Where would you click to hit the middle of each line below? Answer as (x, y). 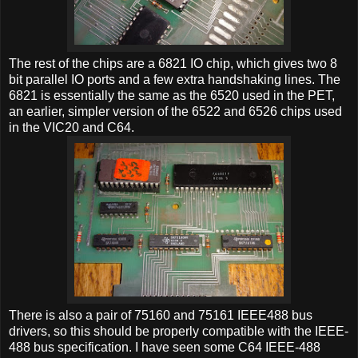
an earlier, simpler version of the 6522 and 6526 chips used (175, 111)
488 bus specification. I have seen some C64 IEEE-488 (165, 347)
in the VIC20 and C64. (72, 127)
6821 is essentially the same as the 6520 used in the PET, (172, 95)
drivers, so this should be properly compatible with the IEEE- (179, 331)
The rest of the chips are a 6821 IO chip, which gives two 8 (173, 63)
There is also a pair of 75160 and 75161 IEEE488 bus (161, 315)
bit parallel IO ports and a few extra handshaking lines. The (175, 79)
